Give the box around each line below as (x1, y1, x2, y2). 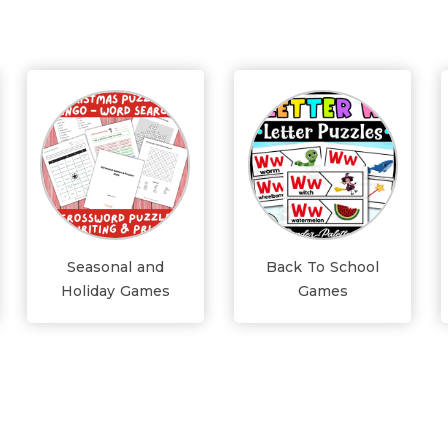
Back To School (266, 258, 380, 276)
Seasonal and (66, 258, 164, 276)
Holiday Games (60, 282, 170, 300)
